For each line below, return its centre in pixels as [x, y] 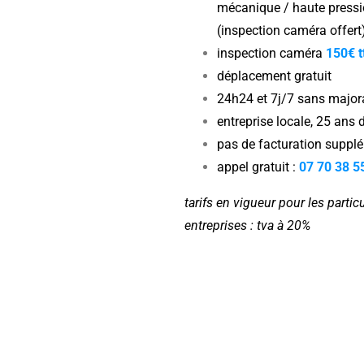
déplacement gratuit [274, 76]
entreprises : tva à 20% [247, 225]
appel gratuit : [258, 167]
